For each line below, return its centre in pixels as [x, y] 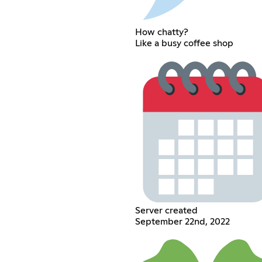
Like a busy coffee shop [184, 43]
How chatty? [161, 32]
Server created [166, 210]
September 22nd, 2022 [182, 221]
